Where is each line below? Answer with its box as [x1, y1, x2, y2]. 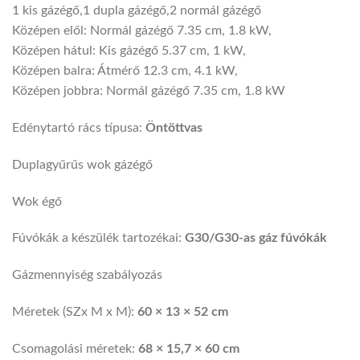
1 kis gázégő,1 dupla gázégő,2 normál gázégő [12, 4, 261, 18]
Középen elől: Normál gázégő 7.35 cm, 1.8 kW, [12, 24, 272, 38]
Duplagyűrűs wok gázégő [12, 157, 153, 171]
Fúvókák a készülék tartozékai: [12, 231, 185, 245]
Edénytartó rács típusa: [12, 121, 145, 135]
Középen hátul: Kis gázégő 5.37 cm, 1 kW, [12, 44, 246, 58]
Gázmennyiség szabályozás [12, 268, 162, 282]
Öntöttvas [145, 121, 202, 135]
